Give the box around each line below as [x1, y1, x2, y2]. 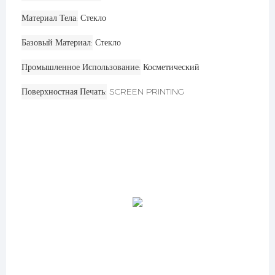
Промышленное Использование [21, 61, 139, 72]
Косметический [143, 61, 199, 72]
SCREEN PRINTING [109, 85, 184, 97]
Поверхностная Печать [21, 85, 105, 97]
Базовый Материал [21, 36, 91, 48]
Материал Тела [21, 12, 76, 23]
